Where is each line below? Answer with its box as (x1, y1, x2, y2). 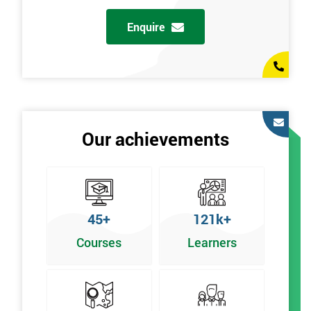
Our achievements (82, 126, 229, 151)
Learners (187, 233, 237, 251)
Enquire (127, 19, 165, 35)
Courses (76, 233, 122, 251)
